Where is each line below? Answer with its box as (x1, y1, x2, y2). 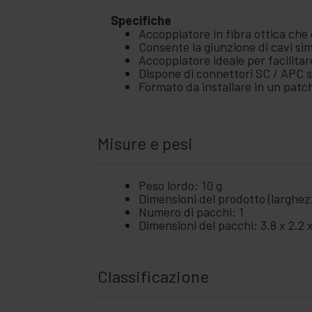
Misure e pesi (97, 133, 194, 154)
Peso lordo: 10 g (139, 177, 223, 193)
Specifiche (111, 13, 172, 29)
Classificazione (97, 265, 210, 286)
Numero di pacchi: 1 (139, 203, 244, 219)
